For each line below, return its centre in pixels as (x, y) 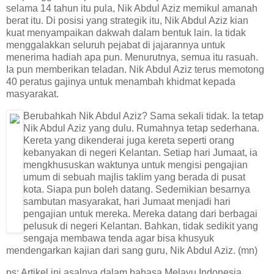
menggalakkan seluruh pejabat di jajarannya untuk (116, 45)
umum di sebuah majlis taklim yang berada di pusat (134, 177)
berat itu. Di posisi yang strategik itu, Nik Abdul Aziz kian (127, 21)
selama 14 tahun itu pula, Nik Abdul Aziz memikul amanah (132, 9)
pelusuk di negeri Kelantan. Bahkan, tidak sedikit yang (141, 226)
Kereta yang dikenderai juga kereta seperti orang (129, 141)
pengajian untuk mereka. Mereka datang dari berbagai (140, 214)
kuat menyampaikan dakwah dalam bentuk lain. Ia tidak (126, 33)
